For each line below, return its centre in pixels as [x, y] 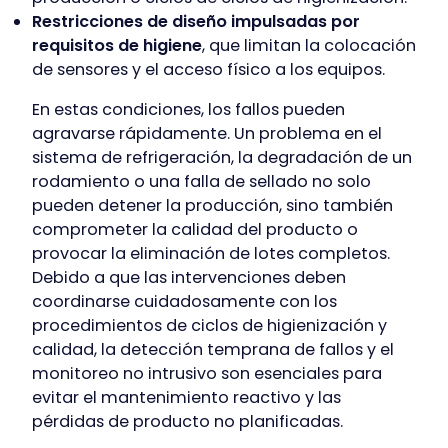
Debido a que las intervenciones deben [189, 278]
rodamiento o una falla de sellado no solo [201, 182]
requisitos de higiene [117, 46]
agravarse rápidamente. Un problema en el [207, 134]
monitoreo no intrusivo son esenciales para [207, 374]
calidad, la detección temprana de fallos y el [213, 350]
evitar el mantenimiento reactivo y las [186, 398]
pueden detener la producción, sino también [212, 206]
